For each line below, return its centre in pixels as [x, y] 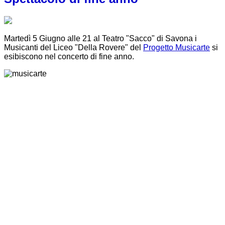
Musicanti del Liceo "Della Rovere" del [74, 48]
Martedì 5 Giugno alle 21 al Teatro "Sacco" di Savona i [100, 39]
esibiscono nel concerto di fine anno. [69, 57]
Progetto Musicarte [177, 48]
